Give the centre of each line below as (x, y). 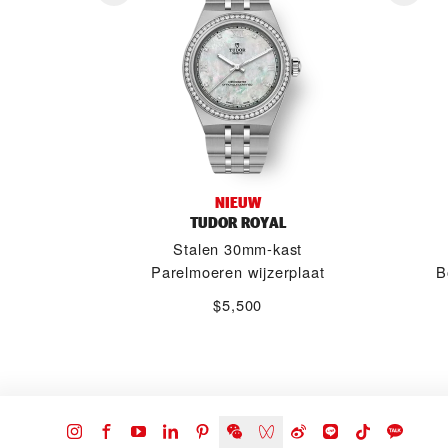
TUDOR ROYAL (237, 222)
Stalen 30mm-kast (238, 248)
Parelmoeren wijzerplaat (238, 271)
